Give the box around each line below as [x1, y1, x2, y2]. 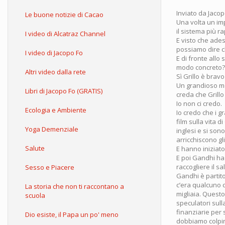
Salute [25, 144, 45, 153]
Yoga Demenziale [25, 125, 78, 134]
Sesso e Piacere [25, 163, 74, 172]
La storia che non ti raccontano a [25, 182, 124, 191]
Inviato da [176, 9, 208, 18]
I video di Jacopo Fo [25, 48, 83, 57]
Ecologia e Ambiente [25, 105, 86, 115]
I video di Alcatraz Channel [25, 29, 105, 38]
